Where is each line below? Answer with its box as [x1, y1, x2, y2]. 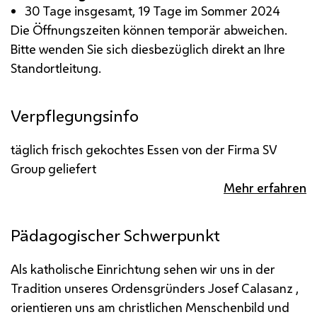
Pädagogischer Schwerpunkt [11, 224, 220, 246]
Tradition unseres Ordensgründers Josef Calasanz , [11, 279, 299, 296]
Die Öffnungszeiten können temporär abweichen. [11, 21, 287, 38]
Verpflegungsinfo [11, 104, 139, 127]
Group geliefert [11, 159, 96, 177]
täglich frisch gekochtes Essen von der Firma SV [11, 140, 277, 158]
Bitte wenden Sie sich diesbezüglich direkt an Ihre [11, 40, 285, 57]
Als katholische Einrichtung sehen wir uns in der [11, 260, 275, 277]
